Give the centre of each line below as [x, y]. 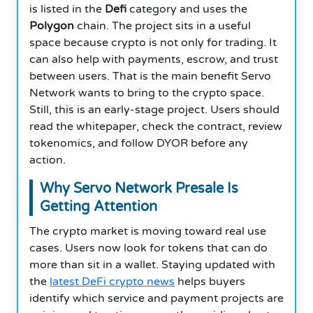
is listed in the [67, 9]
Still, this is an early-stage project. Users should [154, 109]
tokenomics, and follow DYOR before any [139, 143]
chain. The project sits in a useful [162, 26]
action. [48, 160]
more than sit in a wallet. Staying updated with [152, 264]
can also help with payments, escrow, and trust [154, 59]
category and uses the [187, 9]
